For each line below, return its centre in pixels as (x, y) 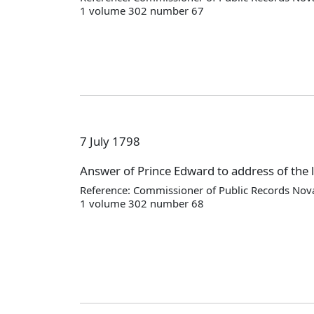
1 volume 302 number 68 (142, 203)
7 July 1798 (110, 141)
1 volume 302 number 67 (142, 10)
